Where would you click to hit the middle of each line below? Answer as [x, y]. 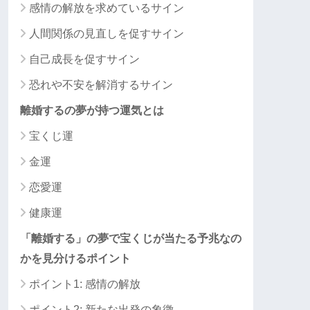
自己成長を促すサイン [84, 59]
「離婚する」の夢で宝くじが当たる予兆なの [131, 238]
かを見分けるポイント [75, 258]
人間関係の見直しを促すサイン [107, 34]
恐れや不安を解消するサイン [101, 85]
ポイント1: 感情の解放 [85, 284]
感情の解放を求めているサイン [107, 8]
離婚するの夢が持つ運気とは [92, 110]
